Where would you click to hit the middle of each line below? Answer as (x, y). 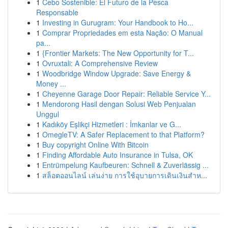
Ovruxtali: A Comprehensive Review (100, 63)
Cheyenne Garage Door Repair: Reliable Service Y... (126, 94)
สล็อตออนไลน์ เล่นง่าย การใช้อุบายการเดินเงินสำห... (125, 175)
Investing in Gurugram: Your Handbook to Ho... (118, 22)
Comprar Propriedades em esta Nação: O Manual (122, 33)
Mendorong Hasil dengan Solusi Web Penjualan (119, 104)
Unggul (48, 114)
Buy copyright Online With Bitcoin (95, 145)
